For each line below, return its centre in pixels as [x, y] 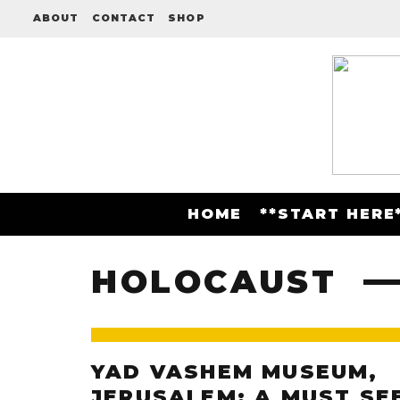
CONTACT [124, 18]
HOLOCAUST [214, 281]
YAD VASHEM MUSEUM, [235, 372]
